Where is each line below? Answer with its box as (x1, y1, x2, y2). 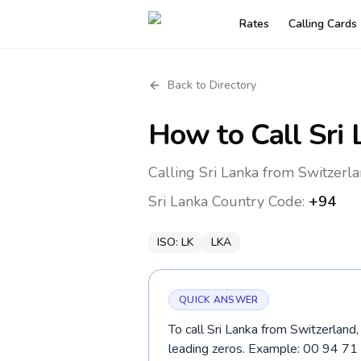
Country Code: (208, 192, 309, 211)
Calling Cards (288, 16, 357, 31)
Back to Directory (168, 77, 256, 93)
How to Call (148, 115, 309, 155)
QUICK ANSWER (179, 293, 259, 306)
